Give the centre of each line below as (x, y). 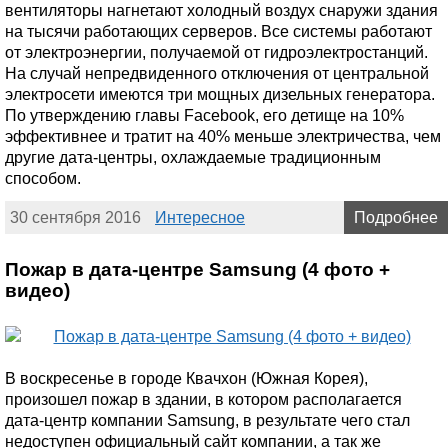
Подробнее (396, 218)
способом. (43, 179)
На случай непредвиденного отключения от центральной (217, 74)
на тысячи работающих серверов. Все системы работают (218, 32)
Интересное (200, 218)
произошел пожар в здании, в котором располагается (203, 400)
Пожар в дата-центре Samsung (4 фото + (197, 270)
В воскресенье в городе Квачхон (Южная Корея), (186, 379)
